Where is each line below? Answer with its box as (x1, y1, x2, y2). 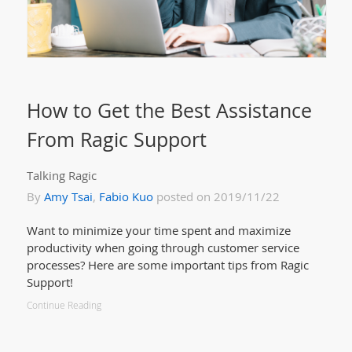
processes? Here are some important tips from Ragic (26, 257, 309, 273)
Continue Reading (26, 299, 101, 313)
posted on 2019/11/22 (152, 189, 280, 205)
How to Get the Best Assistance (26, 97, 312, 124)
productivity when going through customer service (26, 240, 299, 256)
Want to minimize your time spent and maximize (26, 222, 291, 239)
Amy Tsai (43, 189, 93, 205)
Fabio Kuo (98, 189, 153, 205)
